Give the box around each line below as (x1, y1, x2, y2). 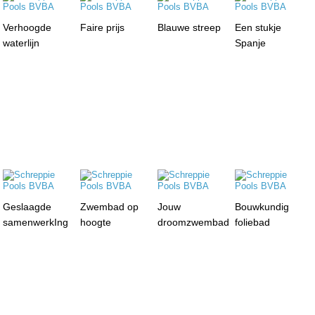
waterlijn (3, 37, 40, 49)
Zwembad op (80, 200, 139, 212)
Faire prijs (80, 21, 125, 33)
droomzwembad (157, 216, 229, 228)
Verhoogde (3, 21, 52, 33)
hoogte (80, 216, 112, 228)
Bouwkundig (234, 200, 289, 212)
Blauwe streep (157, 21, 221, 33)
